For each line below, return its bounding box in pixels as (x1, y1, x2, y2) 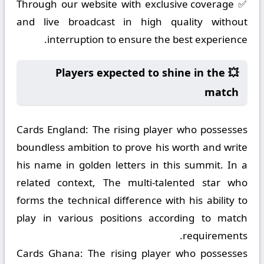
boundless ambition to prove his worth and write (16, 140, 247, 154)
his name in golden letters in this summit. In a (16, 158, 247, 171)
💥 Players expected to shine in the (55, 65, 225, 80)
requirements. (183, 229, 247, 242)
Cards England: (16, 123, 89, 136)
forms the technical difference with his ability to (16, 193, 247, 207)
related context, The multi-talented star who (16, 176, 247, 189)
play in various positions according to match (16, 211, 247, 225)
